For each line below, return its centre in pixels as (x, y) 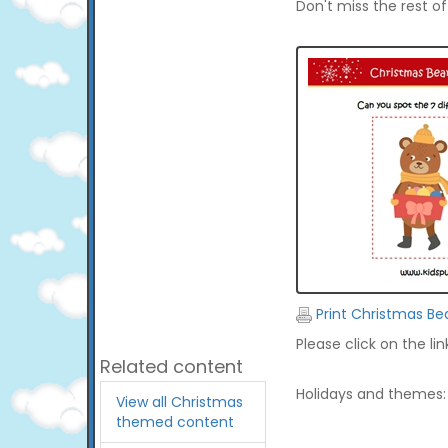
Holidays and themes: (370, 394)
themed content (175, 422)
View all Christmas (179, 402)
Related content (171, 366)
